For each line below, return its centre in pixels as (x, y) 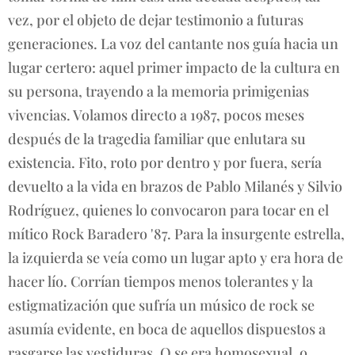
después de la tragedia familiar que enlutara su (157, 138)
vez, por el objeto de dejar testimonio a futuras (156, 19)
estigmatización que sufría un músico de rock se (161, 305)
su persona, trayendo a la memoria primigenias (158, 91)
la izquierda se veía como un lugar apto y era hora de (176, 257)
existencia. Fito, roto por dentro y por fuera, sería (165, 162)
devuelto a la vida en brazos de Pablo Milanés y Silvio (175, 186)
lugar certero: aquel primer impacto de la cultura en (174, 67)
